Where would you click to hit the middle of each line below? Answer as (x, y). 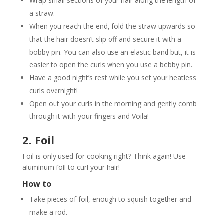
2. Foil (38, 139)
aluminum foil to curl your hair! (71, 167)
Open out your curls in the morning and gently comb (113, 103)
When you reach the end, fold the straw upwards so (112, 26)
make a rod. (48, 212)
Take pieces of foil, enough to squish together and (110, 199)
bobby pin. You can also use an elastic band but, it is (112, 52)
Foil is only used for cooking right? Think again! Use (104, 156)
